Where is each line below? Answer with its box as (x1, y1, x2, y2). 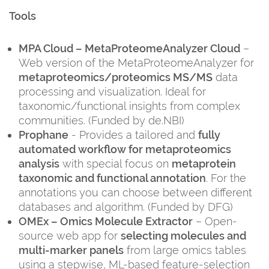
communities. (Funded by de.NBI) (19, 113, 184, 127)
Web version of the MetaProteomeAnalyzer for (19, 56, 254, 69)
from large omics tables (124, 243, 246, 256)
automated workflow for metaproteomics (19, 142, 231, 156)
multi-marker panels (19, 243, 124, 256)
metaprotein (172, 157, 236, 170)
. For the (206, 171, 246, 184)
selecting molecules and (121, 229, 246, 242)
